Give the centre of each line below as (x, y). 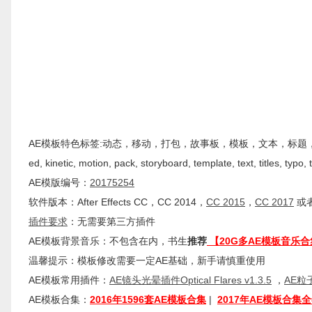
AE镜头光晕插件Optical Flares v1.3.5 (190, 280)
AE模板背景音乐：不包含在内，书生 (108, 241)
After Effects (104, 202)
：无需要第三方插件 (111, 221)
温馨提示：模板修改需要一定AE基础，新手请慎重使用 (147, 260)
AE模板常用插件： (69, 280)
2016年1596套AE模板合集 (148, 299)
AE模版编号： (59, 182)
